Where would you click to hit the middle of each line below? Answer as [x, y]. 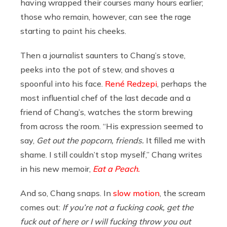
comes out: [40, 207]
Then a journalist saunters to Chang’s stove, [103, 55]
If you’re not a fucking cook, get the [127, 207]
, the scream [182, 193]
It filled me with [175, 140]
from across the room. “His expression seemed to [112, 126]
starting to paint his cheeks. [74, 31]
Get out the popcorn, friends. [90, 140]
